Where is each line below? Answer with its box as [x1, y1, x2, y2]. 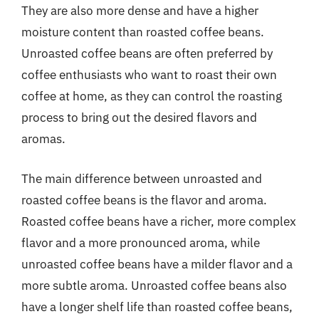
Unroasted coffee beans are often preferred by [21, 46, 273, 61]
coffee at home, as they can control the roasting [21, 88, 282, 104]
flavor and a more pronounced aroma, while [21, 234, 260, 251]
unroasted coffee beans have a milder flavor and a [21, 256, 293, 272]
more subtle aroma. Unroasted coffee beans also [21, 277, 287, 293]
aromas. [21, 131, 66, 147]
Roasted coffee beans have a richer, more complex [21, 213, 296, 229]
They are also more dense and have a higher [21, 3, 258, 19]
